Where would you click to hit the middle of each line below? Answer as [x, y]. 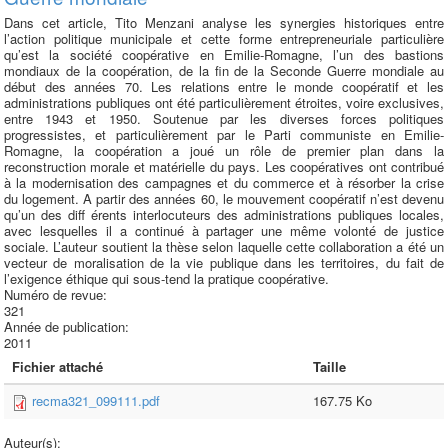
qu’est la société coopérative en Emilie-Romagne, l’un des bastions [224, 54]
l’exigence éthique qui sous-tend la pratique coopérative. [166, 278]
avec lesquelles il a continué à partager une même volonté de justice [224, 230]
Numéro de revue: [57, 294]
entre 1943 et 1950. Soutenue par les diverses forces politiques [224, 118]
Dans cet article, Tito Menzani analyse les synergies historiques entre [224, 22]
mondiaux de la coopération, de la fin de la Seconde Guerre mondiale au [224, 70]
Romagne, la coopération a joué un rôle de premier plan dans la [224, 150]
